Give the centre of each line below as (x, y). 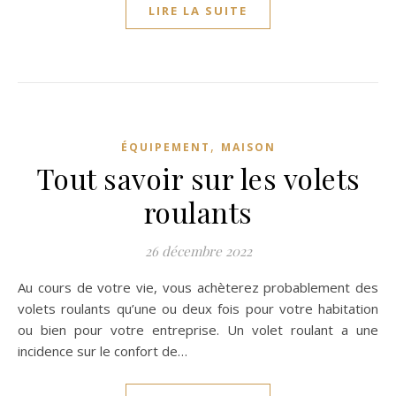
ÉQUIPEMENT (165, 147)
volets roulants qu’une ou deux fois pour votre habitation (198, 308)
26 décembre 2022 (198, 251)
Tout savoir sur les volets (198, 178)
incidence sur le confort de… (103, 351)
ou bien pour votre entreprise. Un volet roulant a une (198, 330)
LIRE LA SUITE (198, 11)
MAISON (248, 147)
